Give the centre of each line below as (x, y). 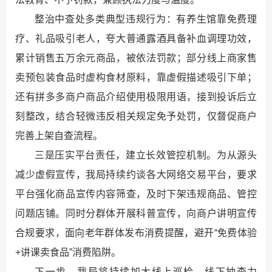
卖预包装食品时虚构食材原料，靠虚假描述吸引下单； (136, 77)
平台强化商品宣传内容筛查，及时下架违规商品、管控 (136, 194)
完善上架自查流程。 (59, 135)
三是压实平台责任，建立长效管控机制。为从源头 (146, 155)
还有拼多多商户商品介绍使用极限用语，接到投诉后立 (136, 97)
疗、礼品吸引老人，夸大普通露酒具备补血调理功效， (136, 38)
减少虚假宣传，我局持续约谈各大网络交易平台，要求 (136, 174)
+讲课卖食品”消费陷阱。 (68, 252)
